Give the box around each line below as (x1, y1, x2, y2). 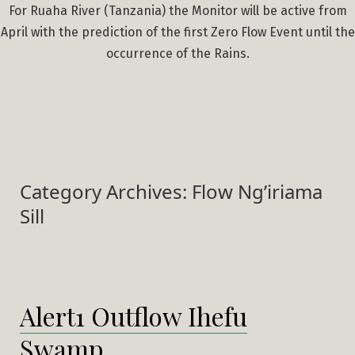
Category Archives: (20, 178, 192, 204)
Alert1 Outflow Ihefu (20, 299, 247, 333)
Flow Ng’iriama (192, 178, 323, 204)
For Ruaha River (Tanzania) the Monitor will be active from (8, 3, 347, 18)
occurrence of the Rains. (105, 46, 250, 61)
